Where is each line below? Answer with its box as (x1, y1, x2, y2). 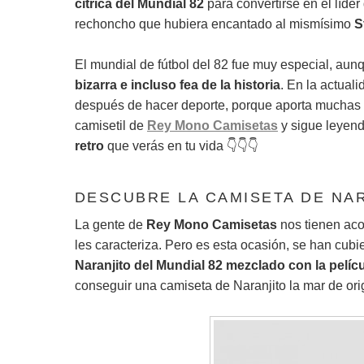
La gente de (75, 217, 146, 232)
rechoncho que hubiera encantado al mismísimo (75, 16, 354, 31)
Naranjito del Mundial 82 (75, 258, 223, 272)
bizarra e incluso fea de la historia (75, 77, 280, 92)
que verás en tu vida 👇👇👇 (104, 138, 258, 153)
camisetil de (75, 118, 144, 132)
